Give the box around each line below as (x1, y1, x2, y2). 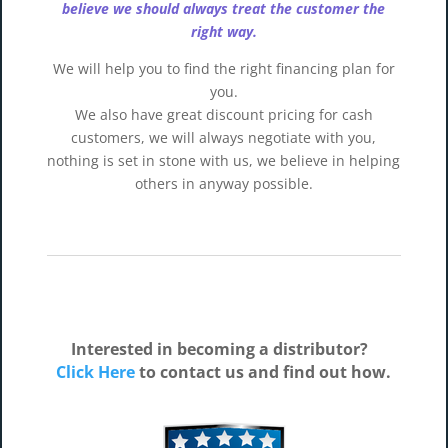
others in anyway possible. (134, 174, 313, 193)
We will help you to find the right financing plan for (52, 59, 395, 78)
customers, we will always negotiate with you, (71, 128, 377, 147)
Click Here (56, 361, 136, 383)
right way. (190, 22, 257, 41)
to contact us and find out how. (139, 361, 392, 383)
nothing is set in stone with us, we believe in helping (47, 151, 401, 170)
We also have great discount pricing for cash (74, 105, 373, 124)
